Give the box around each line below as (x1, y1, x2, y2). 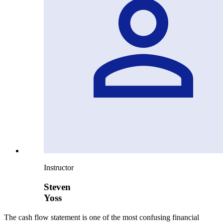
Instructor (44, 163, 74, 172)
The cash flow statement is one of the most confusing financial (4, 213, 199, 222)
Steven (44, 182, 71, 193)
